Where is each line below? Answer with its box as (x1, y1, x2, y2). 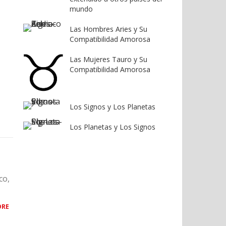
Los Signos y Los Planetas (70, 102, 155, 112)
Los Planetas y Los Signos (70, 122, 155, 132)
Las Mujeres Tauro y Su (70, 54, 147, 64)
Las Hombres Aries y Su (70, 24, 147, 34)
